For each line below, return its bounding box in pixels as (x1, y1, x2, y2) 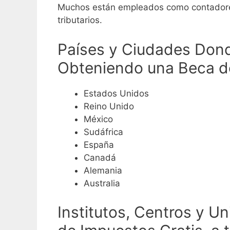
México (84, 113, 113, 124)
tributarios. (57, 15, 102, 26)
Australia (84, 178, 120, 188)
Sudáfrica (84, 126, 123, 137)
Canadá (84, 152, 116, 163)
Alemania (84, 165, 122, 176)
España (84, 139, 114, 150)
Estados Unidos (84, 88, 149, 99)
